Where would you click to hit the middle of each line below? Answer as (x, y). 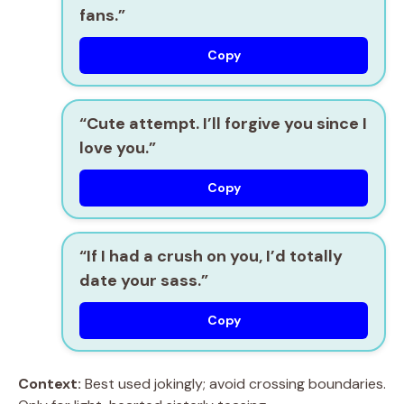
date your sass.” (144, 281)
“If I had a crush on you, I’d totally (211, 257)
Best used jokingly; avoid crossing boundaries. (234, 384)
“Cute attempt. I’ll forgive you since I (223, 124)
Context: (50, 384)
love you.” (118, 148)
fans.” (102, 16)
